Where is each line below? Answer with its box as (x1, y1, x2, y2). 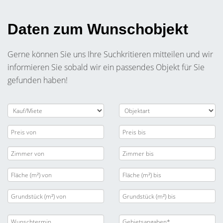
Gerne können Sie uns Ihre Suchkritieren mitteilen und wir (7, 49, 213, 60)
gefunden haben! (7, 75, 68, 86)
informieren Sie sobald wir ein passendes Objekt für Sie (7, 62, 205, 73)
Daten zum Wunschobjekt (7, 21, 188, 37)
